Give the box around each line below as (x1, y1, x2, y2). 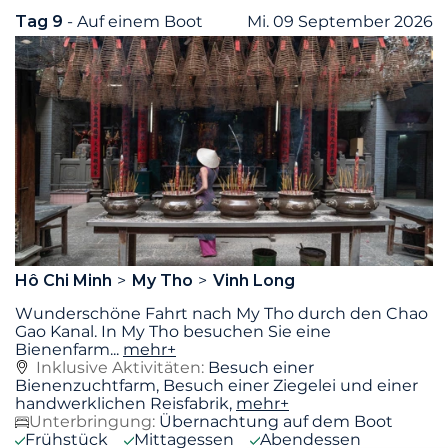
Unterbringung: (29, 411, 155, 431)
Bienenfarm (15, 339, 110, 359)
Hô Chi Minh (15, 270, 116, 290)
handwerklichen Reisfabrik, (15, 393, 236, 413)
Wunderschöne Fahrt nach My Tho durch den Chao (15, 303, 428, 323)
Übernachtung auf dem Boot (159, 411, 393, 431)
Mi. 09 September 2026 (247, 11, 433, 31)
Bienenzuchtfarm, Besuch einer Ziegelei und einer (15, 375, 418, 395)
